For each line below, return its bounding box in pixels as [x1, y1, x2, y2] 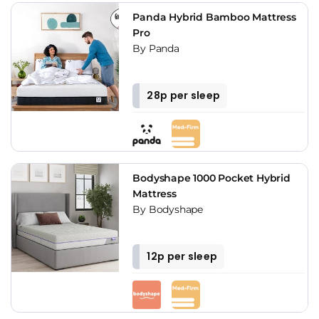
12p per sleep [147, 249, 218, 264]
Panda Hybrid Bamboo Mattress [132, 11, 296, 24]
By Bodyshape [132, 203, 203, 216]
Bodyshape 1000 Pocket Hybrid [132, 172, 291, 185]
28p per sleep [147, 88, 221, 103]
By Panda [132, 42, 179, 56]
